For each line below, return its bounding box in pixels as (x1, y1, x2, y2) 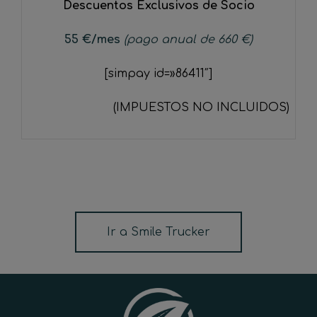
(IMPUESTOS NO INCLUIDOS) (113, 101, 289, 115)
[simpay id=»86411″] (105, 67, 212, 81)
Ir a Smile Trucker (107, 226, 210, 239)
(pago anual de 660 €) (124, 33, 253, 47)
